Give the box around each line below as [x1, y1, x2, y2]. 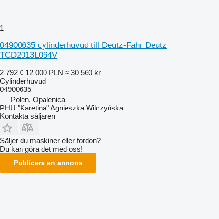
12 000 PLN [25, 68, 63, 77]
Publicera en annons [14, 158, 83, 167]
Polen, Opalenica [11, 95, 65, 104]
